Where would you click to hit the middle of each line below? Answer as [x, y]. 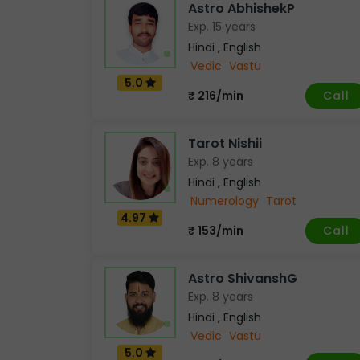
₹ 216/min [216, 96]
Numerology [225, 200]
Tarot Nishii [225, 143]
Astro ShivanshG [243, 278]
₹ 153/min [216, 231]
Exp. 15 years [222, 26]
